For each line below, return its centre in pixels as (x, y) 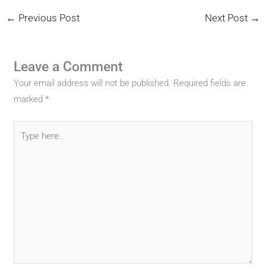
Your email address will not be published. (93, 83)
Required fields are (210, 83)
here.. (24, 144)
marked (30, 99)
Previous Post (48, 18)
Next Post (227, 18)
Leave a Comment (69, 67)
